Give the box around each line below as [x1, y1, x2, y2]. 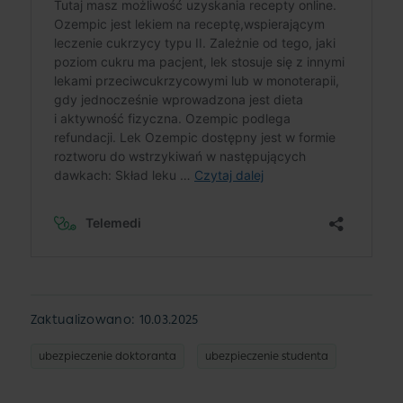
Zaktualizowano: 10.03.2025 [30, 311, 199, 327]
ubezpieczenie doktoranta [38, 349, 176, 363]
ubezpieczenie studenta [204, 349, 328, 363]
